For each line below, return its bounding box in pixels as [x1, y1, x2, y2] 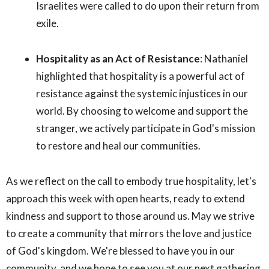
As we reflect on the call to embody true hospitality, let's [6, 174, 256, 187]
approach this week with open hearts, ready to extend [6, 192, 245, 205]
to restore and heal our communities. [36, 139, 201, 152]
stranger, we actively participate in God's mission [36, 121, 255, 134]
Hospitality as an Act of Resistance [36, 52, 200, 65]
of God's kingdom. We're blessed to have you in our [6, 244, 235, 257]
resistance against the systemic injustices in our [36, 86, 248, 100]
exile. [36, 16, 59, 29]
